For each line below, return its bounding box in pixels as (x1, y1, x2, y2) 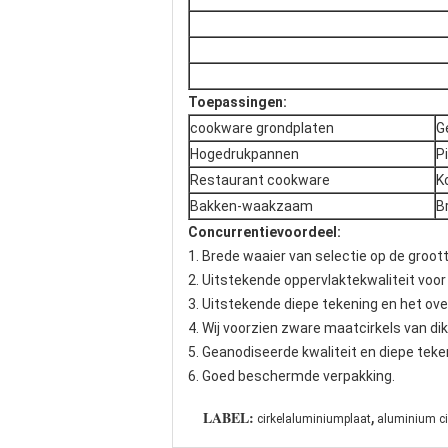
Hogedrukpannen (190, 146, 299, 162)
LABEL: (203, 407, 254, 428)
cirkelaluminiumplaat (257, 412, 371, 426)
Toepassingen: (188, 94, 287, 110)
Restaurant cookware (190, 172, 330, 188)
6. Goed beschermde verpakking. (188, 368, 395, 384)
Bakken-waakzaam (190, 198, 313, 214)
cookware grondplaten (190, 120, 334, 136)
